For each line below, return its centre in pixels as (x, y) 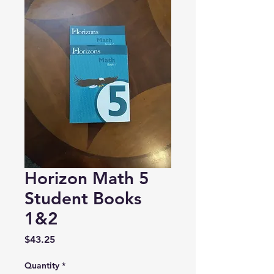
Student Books (83, 198)
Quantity (42, 265)
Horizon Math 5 (87, 178)
